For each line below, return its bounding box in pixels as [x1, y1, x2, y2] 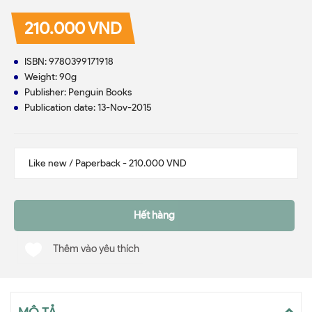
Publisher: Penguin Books [24, 86, 132, 98]
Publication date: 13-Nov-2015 [24, 102, 152, 114]
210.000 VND [24, 17, 122, 38]
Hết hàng [134, 209, 175, 221]
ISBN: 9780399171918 [24, 56, 114, 68]
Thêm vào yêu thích [53, 242, 139, 255]
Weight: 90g [24, 71, 77, 83]
